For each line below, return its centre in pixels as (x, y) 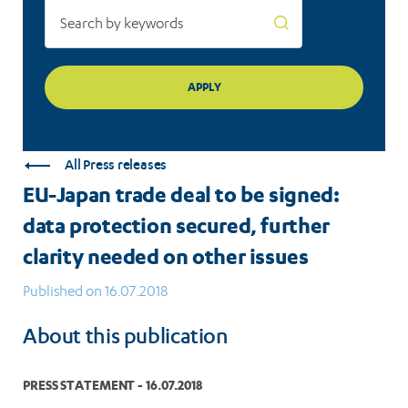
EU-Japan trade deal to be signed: (181, 194)
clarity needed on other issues (166, 256)
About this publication (126, 339)
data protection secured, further (176, 225)
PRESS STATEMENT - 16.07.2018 (112, 385)
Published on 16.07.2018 (96, 291)
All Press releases (116, 166)
